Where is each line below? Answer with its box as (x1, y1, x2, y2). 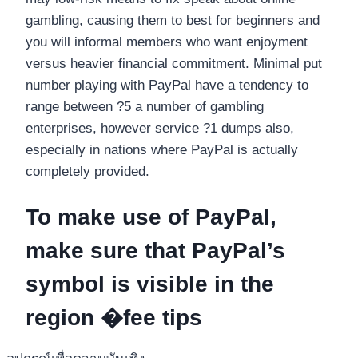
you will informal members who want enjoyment (26, 34, 308, 50)
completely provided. (26, 163, 149, 179)
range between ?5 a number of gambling (26, 98, 264, 114)
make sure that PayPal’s (26, 238, 285, 264)
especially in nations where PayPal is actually (26, 141, 298, 157)
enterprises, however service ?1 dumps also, (26, 120, 294, 136)
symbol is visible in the (26, 272, 274, 297)
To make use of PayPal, (26, 205, 276, 230)
